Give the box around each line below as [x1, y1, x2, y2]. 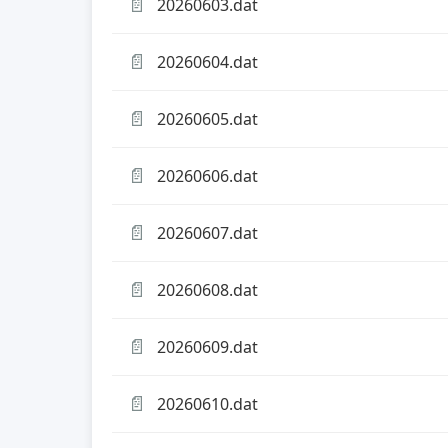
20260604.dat [157, 50, 258, 73]
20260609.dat [157, 335, 258, 358]
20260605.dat [157, 107, 258, 130]
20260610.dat [157, 392, 258, 415]
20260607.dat [157, 221, 258, 244]
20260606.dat [157, 164, 258, 187]
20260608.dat [157, 278, 258, 301]
